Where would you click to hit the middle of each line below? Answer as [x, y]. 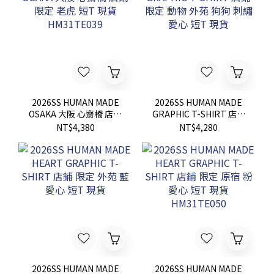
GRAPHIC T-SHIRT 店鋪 [198, 114]
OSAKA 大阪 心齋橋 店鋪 [76, 114]
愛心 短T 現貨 [198, 137]
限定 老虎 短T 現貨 [75, 125]
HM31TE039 [76, 137]
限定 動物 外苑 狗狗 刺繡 [198, 125]
